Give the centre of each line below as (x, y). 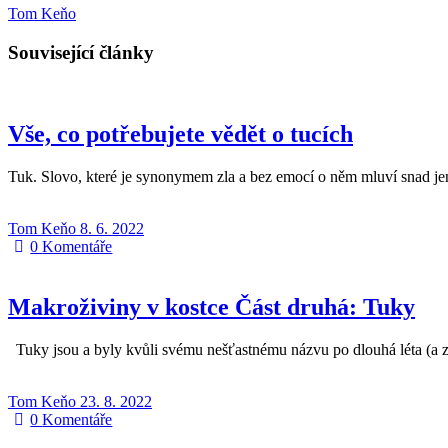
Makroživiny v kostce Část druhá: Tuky (211, 306)
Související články (81, 53)
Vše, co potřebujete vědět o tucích (180, 133)
